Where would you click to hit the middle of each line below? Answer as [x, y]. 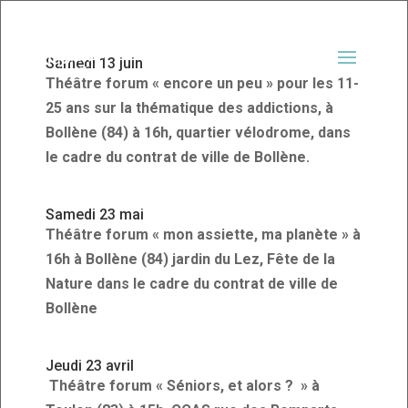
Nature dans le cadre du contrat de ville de [192, 284]
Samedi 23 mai [95, 214]
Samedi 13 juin [95, 63]
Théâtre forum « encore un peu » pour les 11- [203, 83]
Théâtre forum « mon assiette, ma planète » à [204, 235]
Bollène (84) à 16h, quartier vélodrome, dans [199, 133]
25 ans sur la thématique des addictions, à [190, 108]
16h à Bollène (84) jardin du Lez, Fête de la [191, 259]
